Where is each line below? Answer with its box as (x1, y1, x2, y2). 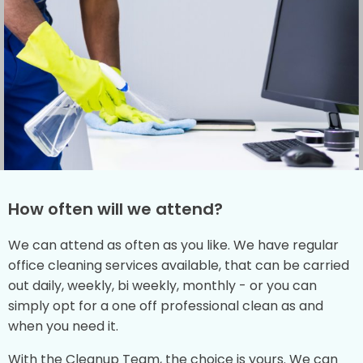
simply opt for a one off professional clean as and (8, 297, 323, 316)
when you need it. (8, 317, 118, 336)
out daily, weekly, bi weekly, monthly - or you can (8, 276, 317, 296)
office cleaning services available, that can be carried (8, 256, 349, 275)
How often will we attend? (8, 198, 223, 221)
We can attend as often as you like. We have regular (8, 236, 339, 255)
